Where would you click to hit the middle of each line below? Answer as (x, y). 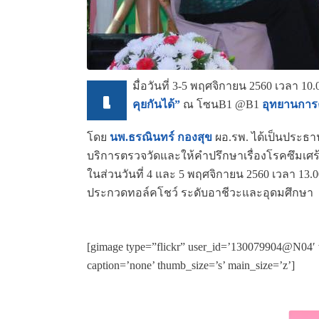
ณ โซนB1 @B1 (221, 104)
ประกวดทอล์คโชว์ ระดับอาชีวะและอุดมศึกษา (200, 193)
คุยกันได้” (156, 104)
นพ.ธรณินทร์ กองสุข (161, 137)
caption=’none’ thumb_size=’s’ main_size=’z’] (191, 265)
